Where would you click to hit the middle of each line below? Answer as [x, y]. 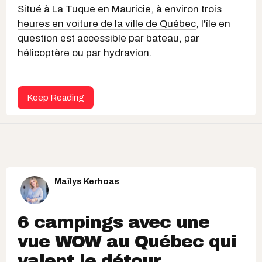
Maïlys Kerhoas [87, 182]
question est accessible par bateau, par [108, 39]
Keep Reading [56, 98]
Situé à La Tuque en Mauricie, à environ [109, 9]
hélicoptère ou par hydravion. [85, 53]
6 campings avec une [113, 223]
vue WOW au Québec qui [127, 242]
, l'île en [213, 24]
